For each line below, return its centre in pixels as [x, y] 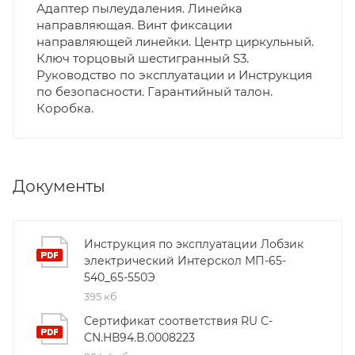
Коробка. [65, 108]
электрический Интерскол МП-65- [185, 260]
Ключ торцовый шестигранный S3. [143, 58]
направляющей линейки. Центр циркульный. [175, 41]
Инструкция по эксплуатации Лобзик [194, 244]
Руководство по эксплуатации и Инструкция [174, 74]
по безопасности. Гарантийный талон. [155, 91]
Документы [59, 186]
